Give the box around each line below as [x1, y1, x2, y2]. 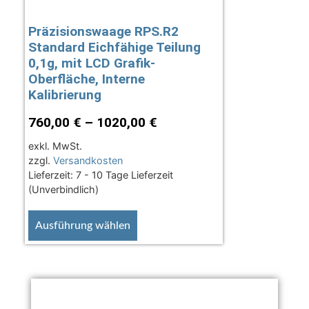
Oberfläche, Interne [28, 71, 145, 88]
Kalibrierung [28, 87, 101, 103]
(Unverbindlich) [28, 183, 99, 196]
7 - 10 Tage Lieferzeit [75, 169, 173, 181]
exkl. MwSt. [28, 140, 82, 152]
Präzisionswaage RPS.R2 [28, 23, 179, 40]
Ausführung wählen [34, 220, 130, 232]
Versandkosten [52, 154, 123, 167]
